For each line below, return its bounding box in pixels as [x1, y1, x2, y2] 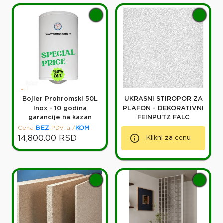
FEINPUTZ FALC [137, 115, 190, 121]
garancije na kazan [28, 115, 92, 121]
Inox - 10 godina [33, 106, 87, 111]
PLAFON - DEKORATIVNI [123, 106, 204, 111]
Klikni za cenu [146, 135, 191, 141]
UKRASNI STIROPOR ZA [124, 96, 203, 102]
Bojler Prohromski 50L [22, 96, 98, 102]
